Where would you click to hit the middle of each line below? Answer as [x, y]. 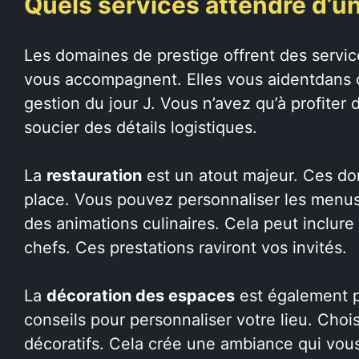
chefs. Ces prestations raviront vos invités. [186, 247]
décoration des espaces [141, 295]
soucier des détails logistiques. [141, 127]
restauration [94, 175]
